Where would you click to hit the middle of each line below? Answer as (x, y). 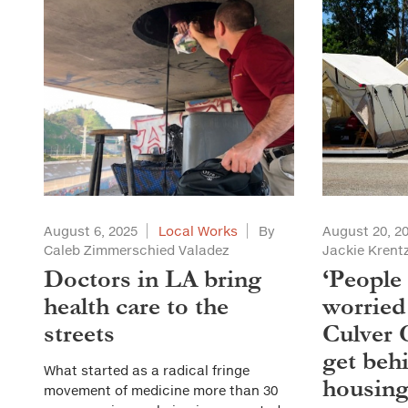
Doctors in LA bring (153, 279)
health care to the (136, 306)
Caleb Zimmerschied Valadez (137, 250)
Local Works (198, 231)
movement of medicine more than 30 (161, 390)
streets (79, 334)
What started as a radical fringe (147, 370)
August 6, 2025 (91, 231)
